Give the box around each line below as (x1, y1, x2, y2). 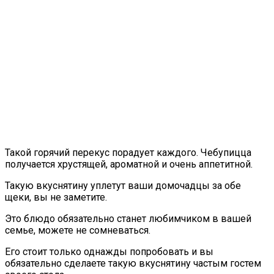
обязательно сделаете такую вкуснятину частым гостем (5, 257, 261, 269)
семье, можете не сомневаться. (5, 224, 150, 236)
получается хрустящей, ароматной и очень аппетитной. (5, 158, 253, 170)
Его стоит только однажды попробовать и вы (5, 245, 213, 257)
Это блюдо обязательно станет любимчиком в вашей (5, 212, 251, 224)
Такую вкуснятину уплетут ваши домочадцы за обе (5, 179, 241, 191)
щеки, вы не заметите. (5, 191, 107, 203)
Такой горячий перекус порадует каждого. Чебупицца (5, 146, 251, 158)
